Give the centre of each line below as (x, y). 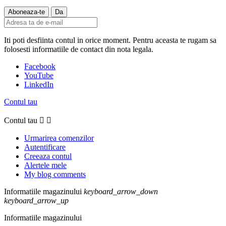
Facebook (40, 67)
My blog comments (55, 175)
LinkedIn (39, 85)
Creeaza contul (48, 156)
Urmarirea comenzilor (59, 138)
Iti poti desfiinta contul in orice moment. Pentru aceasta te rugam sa (110, 40)
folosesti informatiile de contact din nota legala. (79, 49)
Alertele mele (45, 165)
